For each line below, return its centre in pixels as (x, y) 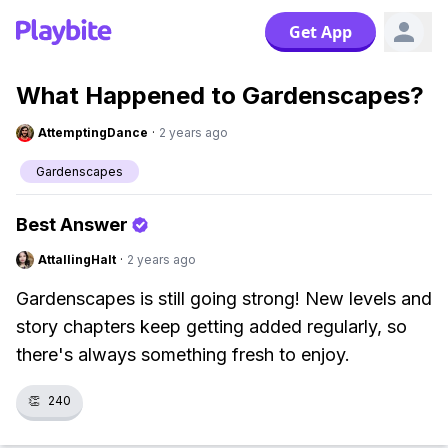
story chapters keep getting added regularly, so (211, 326)
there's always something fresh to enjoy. (183, 354)
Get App (320, 32)
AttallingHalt (77, 259)
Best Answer (72, 224)
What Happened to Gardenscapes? (220, 95)
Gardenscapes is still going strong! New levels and (224, 298)
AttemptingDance (93, 132)
